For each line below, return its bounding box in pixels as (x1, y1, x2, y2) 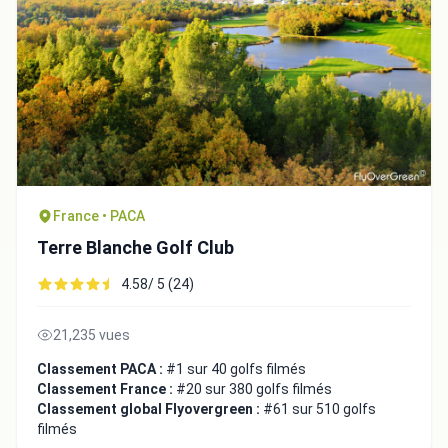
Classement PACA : (37, 360, 166, 377)
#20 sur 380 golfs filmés (176, 380, 332, 397)
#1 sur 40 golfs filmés (166, 360, 306, 377)
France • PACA (53, 207, 145, 224)
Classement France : (37, 380, 176, 397)
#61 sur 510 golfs (263, 400, 376, 417)
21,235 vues (53, 326, 130, 343)
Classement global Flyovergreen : (37, 400, 263, 417)
